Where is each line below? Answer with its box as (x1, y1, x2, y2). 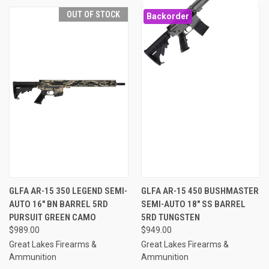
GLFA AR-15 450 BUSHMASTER (141, 185, 259, 196)
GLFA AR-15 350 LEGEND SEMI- (9, 185, 127, 196)
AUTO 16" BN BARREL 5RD (9, 198, 108, 210)
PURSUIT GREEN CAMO (9, 211, 96, 223)
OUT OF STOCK (66, 9, 120, 19)
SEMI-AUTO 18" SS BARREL (141, 198, 246, 210)
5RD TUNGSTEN (141, 211, 200, 223)
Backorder (146, 11, 189, 21)
